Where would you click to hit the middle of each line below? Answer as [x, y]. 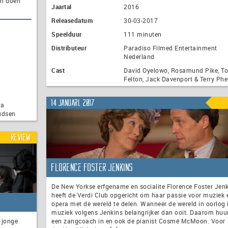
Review [21, 137]
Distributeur [69, 48]
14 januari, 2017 [73, 103]
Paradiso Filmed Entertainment [170, 48]
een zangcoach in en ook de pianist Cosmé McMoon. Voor [138, 221]
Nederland [139, 57]
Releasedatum [72, 21]
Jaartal [62, 7]
